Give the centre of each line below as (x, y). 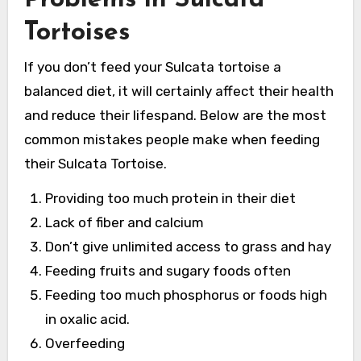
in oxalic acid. (87, 320)
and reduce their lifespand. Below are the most (175, 116)
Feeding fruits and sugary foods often (168, 271)
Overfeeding (85, 344)
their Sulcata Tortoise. (95, 164)
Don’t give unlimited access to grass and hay (188, 247)
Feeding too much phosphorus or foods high (186, 295)
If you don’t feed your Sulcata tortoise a (152, 67)
